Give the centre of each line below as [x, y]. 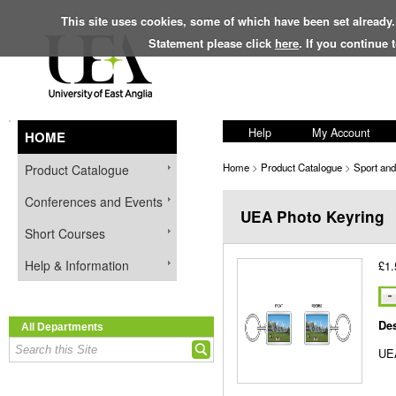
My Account [341, 132]
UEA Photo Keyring [312, 217]
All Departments [62, 327]
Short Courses [65, 233]
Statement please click [212, 42]
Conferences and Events [94, 202]
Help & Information [77, 265]
